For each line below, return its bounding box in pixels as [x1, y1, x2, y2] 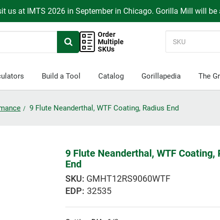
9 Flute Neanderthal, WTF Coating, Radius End [29, 104, 179, 113]
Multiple [98, 37, 124, 46]
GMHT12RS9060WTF [86, 173, 171, 184]
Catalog [98, 72, 124, 81]
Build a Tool [41, 72, 81, 81]
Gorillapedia [141, 72, 181, 81]
